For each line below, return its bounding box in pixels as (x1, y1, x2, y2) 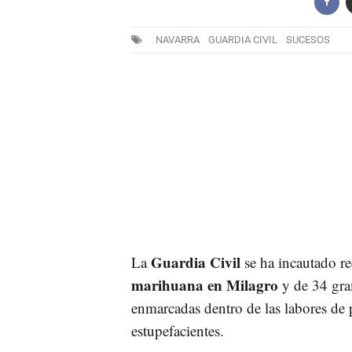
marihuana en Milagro (130, 273, 278, 295)
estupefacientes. (130, 320, 224, 340)
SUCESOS (285, 34, 330, 46)
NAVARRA (155, 34, 200, 46)
